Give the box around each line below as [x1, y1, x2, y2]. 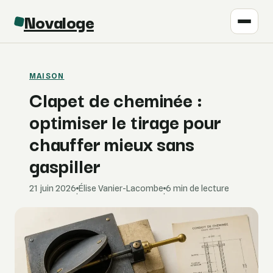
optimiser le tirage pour [29, 107, 221, 135]
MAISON [29, 71, 65, 80]
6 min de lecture [166, 183, 229, 193]
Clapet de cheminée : [29, 85, 202, 113]
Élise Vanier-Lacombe [79, 183, 163, 193]
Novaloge [24, 8, 94, 34]
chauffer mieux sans [29, 129, 194, 157]
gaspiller [29, 151, 101, 179]
